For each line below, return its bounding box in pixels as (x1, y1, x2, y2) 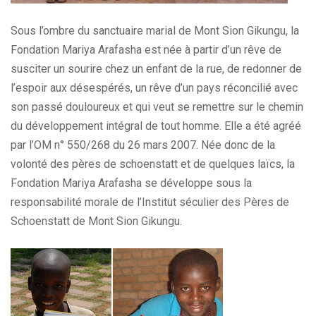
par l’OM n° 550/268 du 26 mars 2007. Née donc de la (11, 138, 275, 152)
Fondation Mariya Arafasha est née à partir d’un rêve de (11, 43, 281, 56)
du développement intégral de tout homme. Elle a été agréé (11, 119, 301, 133)
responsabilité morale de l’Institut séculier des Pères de (11, 195, 289, 209)
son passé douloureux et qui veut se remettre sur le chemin (11, 100, 303, 114)
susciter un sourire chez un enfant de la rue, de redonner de (11, 62, 302, 75)
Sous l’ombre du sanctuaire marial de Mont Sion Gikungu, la (11, 24, 299, 37)
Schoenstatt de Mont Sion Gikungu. (11, 214, 182, 228)
